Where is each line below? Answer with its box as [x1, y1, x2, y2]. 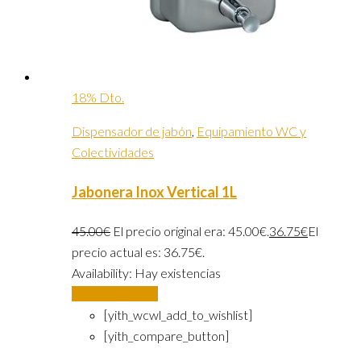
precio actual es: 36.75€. [72, 244, 205, 260]
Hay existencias [135, 265, 221, 281]
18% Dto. [72, 89, 124, 105]
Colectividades [72, 143, 154, 160]
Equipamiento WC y [197, 122, 306, 139]
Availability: [72, 265, 135, 281]
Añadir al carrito [72, 286, 158, 302]
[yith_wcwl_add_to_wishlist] [104, 307, 252, 323]
